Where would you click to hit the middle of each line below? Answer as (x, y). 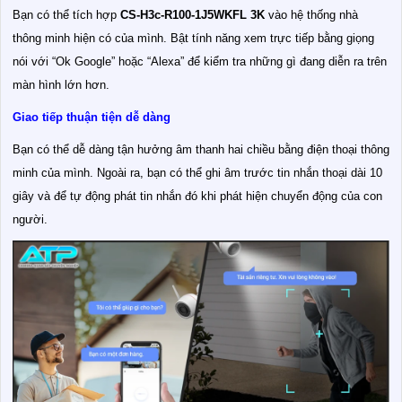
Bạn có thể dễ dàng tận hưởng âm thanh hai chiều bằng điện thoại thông (201, 149)
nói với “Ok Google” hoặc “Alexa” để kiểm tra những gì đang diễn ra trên (200, 61)
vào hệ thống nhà (311, 14)
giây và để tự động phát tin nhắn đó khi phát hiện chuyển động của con (197, 196)
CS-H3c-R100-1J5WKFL (184, 14)
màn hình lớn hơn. (61, 84)
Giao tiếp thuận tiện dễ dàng (92, 117)
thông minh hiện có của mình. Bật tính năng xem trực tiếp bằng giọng (193, 38)
